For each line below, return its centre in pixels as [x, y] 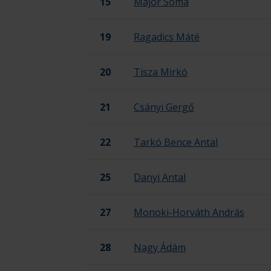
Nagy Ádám [160, 247]
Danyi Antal [160, 177]
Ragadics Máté [167, 37]
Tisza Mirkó [161, 72]
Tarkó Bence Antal [176, 142]
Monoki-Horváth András [189, 212]
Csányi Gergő [164, 107]
